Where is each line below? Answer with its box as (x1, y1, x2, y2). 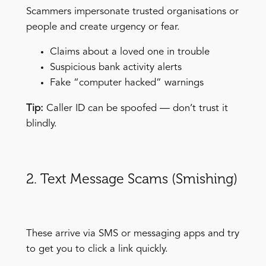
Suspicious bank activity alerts (49, 62, 182, 73)
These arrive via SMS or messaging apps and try (26, 229, 239, 239)
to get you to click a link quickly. (26, 244, 168, 255)
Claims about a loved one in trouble (49, 47, 210, 58)
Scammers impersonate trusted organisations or (26, 6, 239, 17)
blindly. (26, 119, 57, 129)
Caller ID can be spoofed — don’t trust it (43, 103, 228, 114)
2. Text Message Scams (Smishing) (26, 170, 237, 188)
